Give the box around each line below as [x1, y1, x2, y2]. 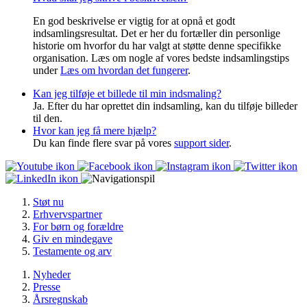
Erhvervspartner [33, 208, 102, 221]
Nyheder [33, 269, 71, 281]
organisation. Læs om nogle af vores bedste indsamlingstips [33, 52, 289, 64]
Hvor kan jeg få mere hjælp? [33, 125, 156, 137]
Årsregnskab [33, 293, 88, 306]
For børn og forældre [33, 221, 123, 233]
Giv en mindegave [33, 233, 112, 245]
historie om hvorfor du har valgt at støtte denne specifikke [33, 40, 281, 52]
